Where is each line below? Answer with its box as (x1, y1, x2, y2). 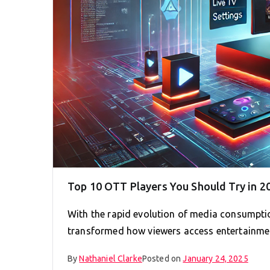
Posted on (142, 253, 183, 263)
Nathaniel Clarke (79, 253, 142, 263)
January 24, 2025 (183, 253, 248, 263)
